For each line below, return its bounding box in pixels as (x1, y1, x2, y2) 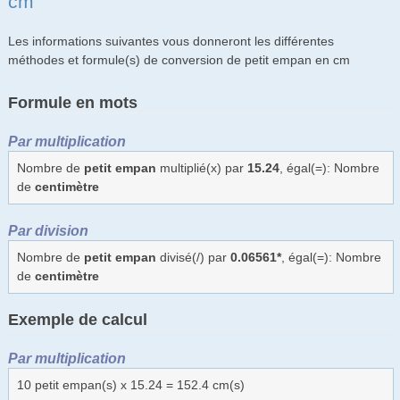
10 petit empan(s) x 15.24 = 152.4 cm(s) (16, 377, 245, 392)
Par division (7, 221, 88, 238)
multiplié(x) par (155, 160, 247, 175)
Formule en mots (7, 93, 137, 112)
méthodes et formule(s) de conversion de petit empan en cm (7, 52, 350, 67)
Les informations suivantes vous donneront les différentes (7, 33, 334, 48)
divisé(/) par (155, 249, 230, 264)
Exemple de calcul (7, 310, 147, 329)
